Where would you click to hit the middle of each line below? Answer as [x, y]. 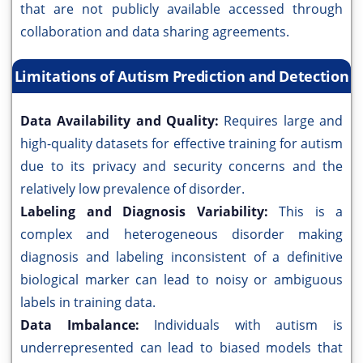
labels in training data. [88, 303]
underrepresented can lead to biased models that [181, 348]
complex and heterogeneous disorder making [181, 235]
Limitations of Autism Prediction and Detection [181, 77]
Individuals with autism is [249, 325]
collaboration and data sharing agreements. [155, 32]
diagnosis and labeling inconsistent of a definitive [181, 257]
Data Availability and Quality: [122, 121]
